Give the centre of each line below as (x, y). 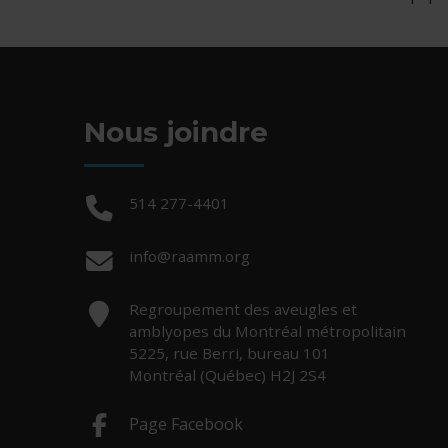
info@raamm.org (189, 255)
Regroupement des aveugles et (243, 308)
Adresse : (209, 307)
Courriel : (209, 254)
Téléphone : (219, 201)
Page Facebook (186, 423)
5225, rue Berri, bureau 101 (229, 352)
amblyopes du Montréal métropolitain (267, 330)
